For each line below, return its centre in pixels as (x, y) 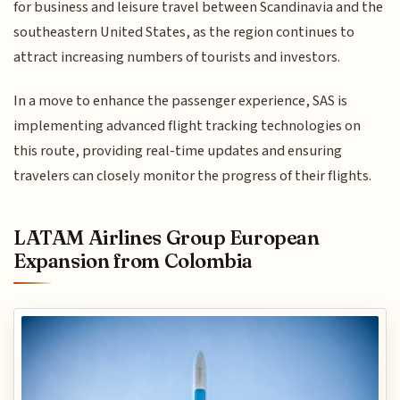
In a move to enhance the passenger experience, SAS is (181, 100)
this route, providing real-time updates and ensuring (178, 150)
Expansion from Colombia (133, 260)
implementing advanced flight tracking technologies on (187, 125)
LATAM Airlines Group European (167, 237)
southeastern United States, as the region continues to (184, 33)
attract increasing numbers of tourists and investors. (177, 58)
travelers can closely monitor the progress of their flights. (193, 175)
